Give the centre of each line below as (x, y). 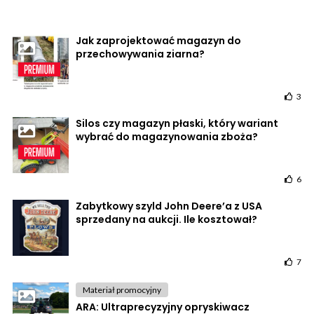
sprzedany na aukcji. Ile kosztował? (166, 220)
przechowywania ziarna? (140, 54)
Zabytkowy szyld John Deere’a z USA (169, 206)
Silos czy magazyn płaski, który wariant (177, 124)
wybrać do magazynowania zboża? (167, 137)
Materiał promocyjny (122, 290)
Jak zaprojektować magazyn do (158, 41)
